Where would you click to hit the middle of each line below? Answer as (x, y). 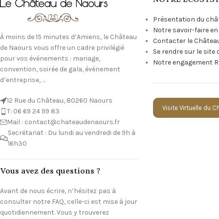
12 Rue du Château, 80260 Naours (60, 100)
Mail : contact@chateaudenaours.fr (63, 122)
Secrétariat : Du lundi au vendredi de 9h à (72, 132)
